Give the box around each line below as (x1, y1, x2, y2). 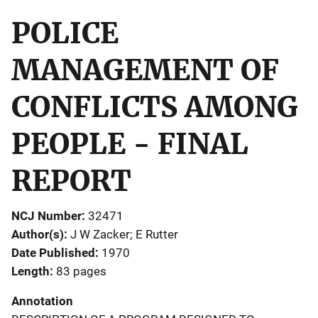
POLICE (11, 15, 119, 51)
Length (11, 263, 50, 278)
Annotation (11, 293, 73, 308)
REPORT (11, 163, 131, 199)
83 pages (56, 263, 106, 278)
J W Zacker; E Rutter (70, 226, 178, 241)
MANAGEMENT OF (11, 52, 279, 88)
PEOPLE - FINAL (11, 126, 248, 162)
